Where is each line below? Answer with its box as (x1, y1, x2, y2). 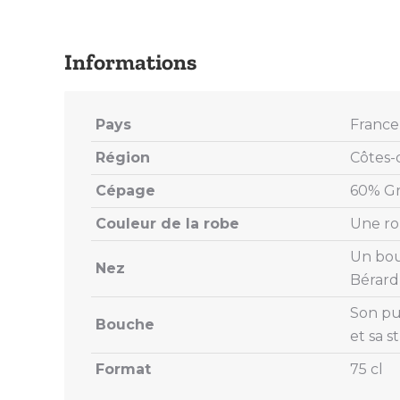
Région (96, 148, 150, 166)
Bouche (96, 315, 154, 333)
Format (96, 360, 151, 378)
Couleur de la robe (96, 214, 239, 232)
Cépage (96, 181, 155, 199)
